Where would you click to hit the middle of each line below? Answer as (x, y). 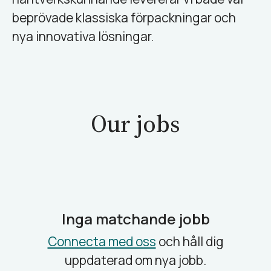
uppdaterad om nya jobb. (135, 260)
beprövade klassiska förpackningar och (124, 18)
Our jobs (135, 123)
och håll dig (190, 241)
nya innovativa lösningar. (83, 36)
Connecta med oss (102, 241)
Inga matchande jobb (135, 219)
